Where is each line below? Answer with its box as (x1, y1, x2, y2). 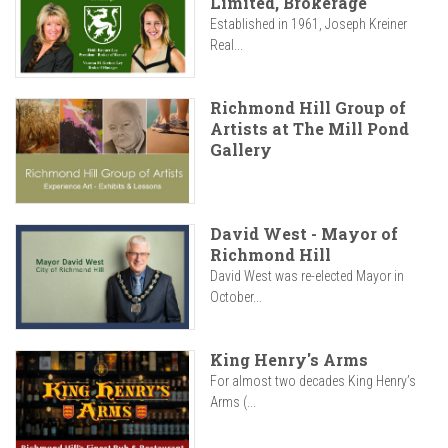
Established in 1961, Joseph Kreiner (210, 16, 407, 33)
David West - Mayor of (210, 223, 398, 245)
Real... (210, 37, 243, 54)
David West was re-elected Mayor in (210, 268, 404, 285)
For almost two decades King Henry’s (210, 373, 416, 390)
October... (210, 289, 262, 306)
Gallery (210, 139, 272, 161)
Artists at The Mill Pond (210, 118, 409, 140)
